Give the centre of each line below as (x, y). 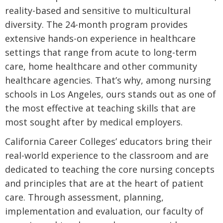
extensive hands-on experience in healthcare (100, 39)
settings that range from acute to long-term (101, 53)
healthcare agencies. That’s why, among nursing (108, 80)
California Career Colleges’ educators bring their (109, 141)
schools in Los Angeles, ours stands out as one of (111, 94)
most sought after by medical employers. (94, 122)
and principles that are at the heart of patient (104, 183)
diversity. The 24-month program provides (96, 25)
